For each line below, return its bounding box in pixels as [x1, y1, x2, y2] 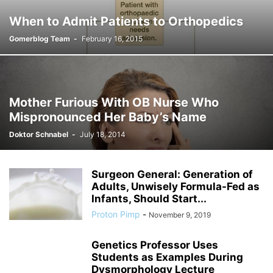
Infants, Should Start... [91, 193, 207, 205]
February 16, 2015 [82, 34, 143, 43]
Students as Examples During [91, 251, 243, 263]
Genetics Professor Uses [91, 239, 218, 251]
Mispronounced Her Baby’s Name [9, 110, 207, 124]
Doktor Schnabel [9, 130, 68, 139]
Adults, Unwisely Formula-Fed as [91, 180, 260, 193]
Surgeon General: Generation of [91, 168, 253, 180]
